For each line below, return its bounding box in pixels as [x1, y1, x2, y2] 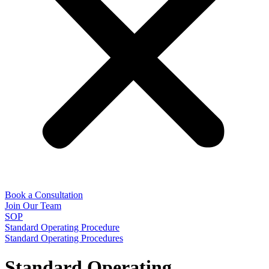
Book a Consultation [5, 190, 83, 200]
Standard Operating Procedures [5, 233, 123, 243]
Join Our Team [5, 201, 61, 211]
